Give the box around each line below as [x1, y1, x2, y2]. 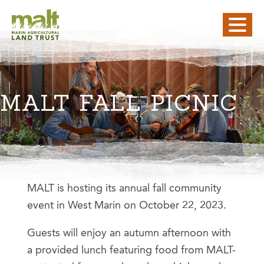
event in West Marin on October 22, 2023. [27, 200, 226, 211]
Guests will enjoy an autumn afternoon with [27, 227, 231, 239]
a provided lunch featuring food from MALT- [27, 245, 236, 256]
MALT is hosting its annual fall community [27, 183, 222, 194]
